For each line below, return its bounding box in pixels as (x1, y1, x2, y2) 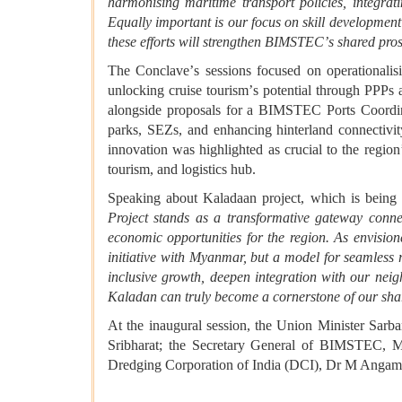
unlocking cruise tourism (108, 83, 249, 99)
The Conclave (108, 63, 190, 79)
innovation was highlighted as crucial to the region (108, 142, 400, 158)
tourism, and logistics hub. (108, 162, 256, 178)
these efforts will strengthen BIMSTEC (108, 34, 324, 50)
